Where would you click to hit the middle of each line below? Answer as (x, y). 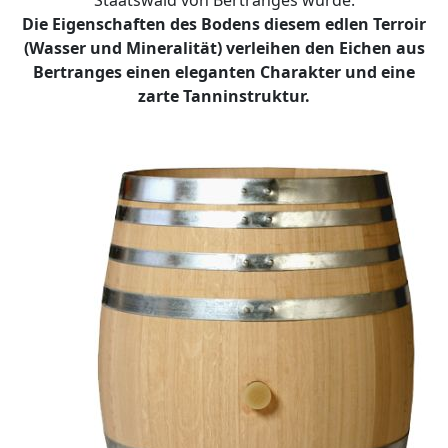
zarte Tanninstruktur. (224, 96)
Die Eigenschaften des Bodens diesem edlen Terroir (224, 24)
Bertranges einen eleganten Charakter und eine (224, 72)
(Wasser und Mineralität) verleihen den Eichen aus (224, 48)
